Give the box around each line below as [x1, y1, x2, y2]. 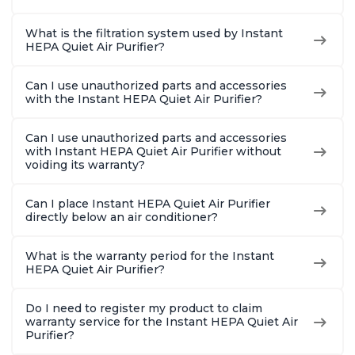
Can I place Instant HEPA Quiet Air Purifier [25, 197, 270, 212]
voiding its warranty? [25, 158, 145, 173]
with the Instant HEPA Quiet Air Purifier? [25, 92, 262, 107]
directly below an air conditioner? [25, 210, 218, 225]
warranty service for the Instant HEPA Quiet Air [25, 315, 298, 330]
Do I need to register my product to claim [25, 301, 262, 316]
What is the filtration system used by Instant [25, 26, 283, 41]
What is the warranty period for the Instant [25, 249, 274, 264]
